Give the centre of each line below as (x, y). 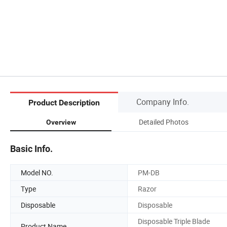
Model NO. (37, 172)
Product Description (64, 103)
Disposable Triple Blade (174, 221)
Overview (61, 122)
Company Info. (163, 102)
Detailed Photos (164, 122)
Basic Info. (31, 148)
